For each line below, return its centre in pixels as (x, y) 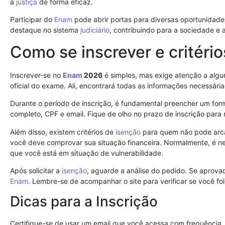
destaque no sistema (45, 30)
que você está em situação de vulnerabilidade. (87, 153)
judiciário (95, 30)
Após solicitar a (36, 170)
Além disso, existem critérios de (63, 132)
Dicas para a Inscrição (84, 202)
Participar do (32, 20)
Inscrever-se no (36, 75)
